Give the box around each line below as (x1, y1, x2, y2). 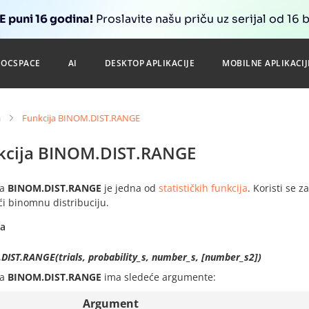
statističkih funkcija (159, 181, 248, 195)
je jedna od (101, 181, 159, 195)
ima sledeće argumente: (101, 270, 216, 283)
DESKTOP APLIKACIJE (104, 57, 195, 69)
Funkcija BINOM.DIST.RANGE (22, 112, 140, 124)
